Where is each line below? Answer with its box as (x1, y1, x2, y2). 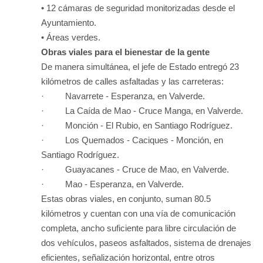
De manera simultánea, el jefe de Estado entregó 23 (41, 61, 239, 72)
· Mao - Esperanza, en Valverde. (41, 178, 184, 189)
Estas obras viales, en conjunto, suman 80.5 (41, 193, 211, 204)
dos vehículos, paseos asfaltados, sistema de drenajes (41, 237, 251, 248)
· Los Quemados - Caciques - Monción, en (41, 134, 223, 145)
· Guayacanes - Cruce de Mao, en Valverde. (41, 164, 229, 174)
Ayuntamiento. (41, 17, 96, 28)
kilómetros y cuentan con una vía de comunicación (41, 208, 235, 218)
